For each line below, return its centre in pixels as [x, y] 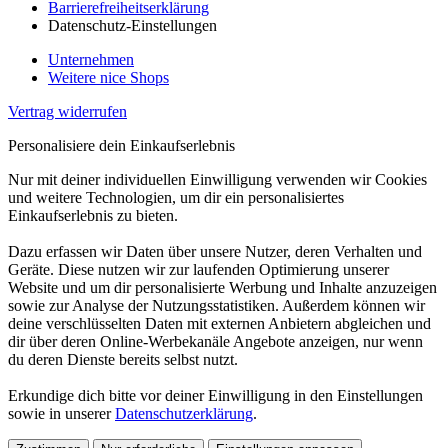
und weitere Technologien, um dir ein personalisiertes [176, 197]
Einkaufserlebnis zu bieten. [93, 215]
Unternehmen [91, 59]
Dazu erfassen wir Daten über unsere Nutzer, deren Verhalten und [215, 251]
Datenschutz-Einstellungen [132, 25]
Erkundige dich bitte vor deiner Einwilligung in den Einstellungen [215, 395]
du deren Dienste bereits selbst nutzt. [123, 359]
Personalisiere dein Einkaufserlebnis [121, 145]
